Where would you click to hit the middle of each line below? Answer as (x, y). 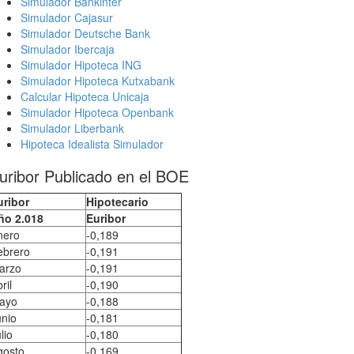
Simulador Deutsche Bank (85, 33)
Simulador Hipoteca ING (81, 65)
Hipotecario (117, 201)
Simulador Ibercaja (68, 49)
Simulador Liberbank (72, 128)
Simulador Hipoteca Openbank (97, 112)
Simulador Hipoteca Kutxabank (98, 81)
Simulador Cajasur (67, 17)
